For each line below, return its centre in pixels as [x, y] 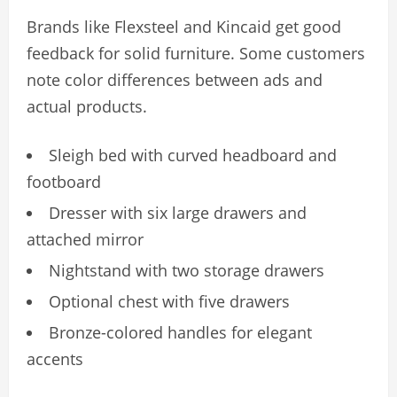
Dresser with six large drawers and [178, 213]
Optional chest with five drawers [169, 302]
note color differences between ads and [175, 80]
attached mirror [85, 240]
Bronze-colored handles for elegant [180, 333]
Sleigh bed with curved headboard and [193, 156]
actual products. [87, 107]
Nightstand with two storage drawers [187, 271]
